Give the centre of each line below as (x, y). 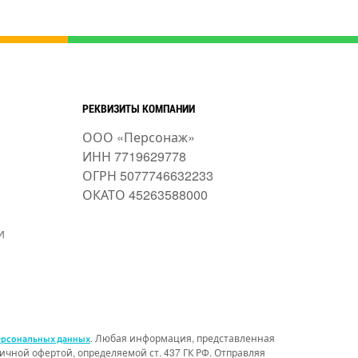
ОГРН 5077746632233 (147, 176)
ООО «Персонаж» (138, 137)
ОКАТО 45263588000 (145, 195)
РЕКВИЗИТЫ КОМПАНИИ (138, 109)
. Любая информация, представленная (182, 338)
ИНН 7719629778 (134, 157)
